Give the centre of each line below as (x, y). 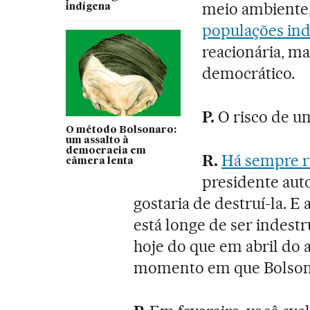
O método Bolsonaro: (121, 130)
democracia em (106, 151)
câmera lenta (99, 161)
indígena (88, 7)
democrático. (248, 73)
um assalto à (97, 140)
